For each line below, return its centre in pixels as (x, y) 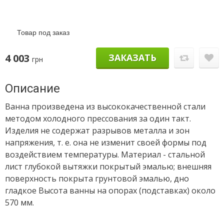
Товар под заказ (43, 32)
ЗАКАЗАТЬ (132, 57)
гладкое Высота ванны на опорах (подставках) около (110, 190)
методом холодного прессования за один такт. (98, 118)
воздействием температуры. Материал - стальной (105, 154)
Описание (32, 88)
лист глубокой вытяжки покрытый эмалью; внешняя (108, 166)
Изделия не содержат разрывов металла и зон (97, 130)
